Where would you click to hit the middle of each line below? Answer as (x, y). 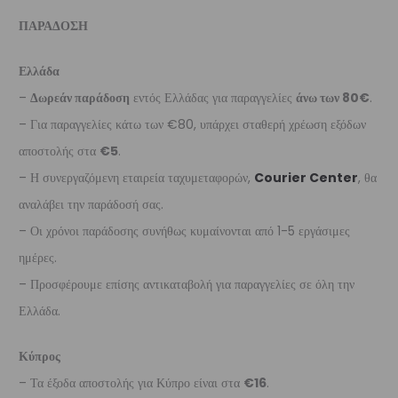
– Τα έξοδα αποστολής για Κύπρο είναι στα (131, 383)
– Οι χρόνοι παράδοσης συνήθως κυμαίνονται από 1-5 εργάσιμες (184, 231)
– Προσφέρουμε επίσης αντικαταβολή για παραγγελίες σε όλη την (187, 284)
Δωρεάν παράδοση (80, 98)
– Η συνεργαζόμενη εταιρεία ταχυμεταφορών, (136, 178)
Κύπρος (40, 356)
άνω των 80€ (333, 98)
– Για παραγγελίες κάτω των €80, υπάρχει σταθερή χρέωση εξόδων (192, 124)
